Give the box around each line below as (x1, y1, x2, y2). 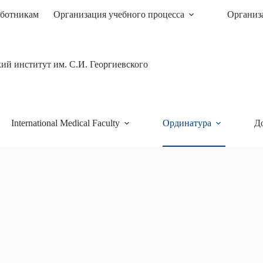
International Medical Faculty (11, 118, 120, 128)
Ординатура (162, 118, 211, 128)
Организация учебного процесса (53, 9, 184, 19)
